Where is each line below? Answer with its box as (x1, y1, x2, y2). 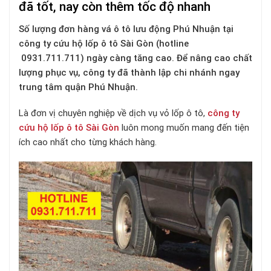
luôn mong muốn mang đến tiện (119, 122, 249, 133)
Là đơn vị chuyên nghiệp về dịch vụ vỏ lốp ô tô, (19, 108, 207, 119)
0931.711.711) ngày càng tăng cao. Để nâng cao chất (19, 52, 252, 64)
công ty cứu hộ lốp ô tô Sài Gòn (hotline (19, 38, 189, 49)
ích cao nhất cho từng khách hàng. (19, 137, 157, 148)
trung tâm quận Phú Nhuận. (19, 81, 138, 93)
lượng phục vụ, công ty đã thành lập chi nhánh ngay (19, 67, 240, 78)
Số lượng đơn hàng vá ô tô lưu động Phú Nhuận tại (19, 23, 233, 34)
